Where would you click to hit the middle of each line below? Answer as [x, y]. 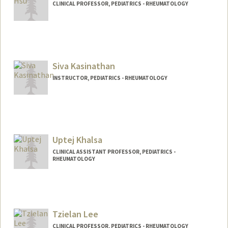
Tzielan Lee [75, 214]
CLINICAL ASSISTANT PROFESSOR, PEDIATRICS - [114, 152]
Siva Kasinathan [83, 66]
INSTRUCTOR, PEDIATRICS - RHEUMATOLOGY [110, 78]
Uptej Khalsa [77, 140]
